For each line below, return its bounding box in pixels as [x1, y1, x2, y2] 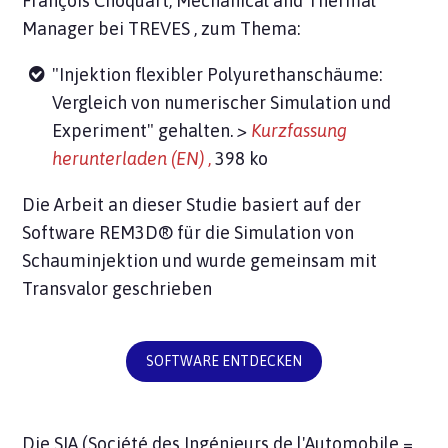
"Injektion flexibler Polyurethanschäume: [52, 64, 383, 86]
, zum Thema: [190, 18, 301, 40]
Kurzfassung [251, 120, 348, 142]
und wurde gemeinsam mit [158, 250, 378, 272]
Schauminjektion [22, 250, 159, 272]
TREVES [128, 18, 191, 40]
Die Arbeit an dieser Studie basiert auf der [22, 194, 366, 216]
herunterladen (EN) [52, 148, 205, 170]
